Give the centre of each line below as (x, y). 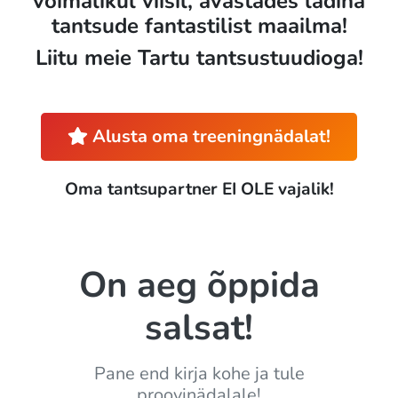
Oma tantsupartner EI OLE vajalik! (199, 190)
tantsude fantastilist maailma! (199, 26)
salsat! (199, 328)
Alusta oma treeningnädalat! (209, 137)
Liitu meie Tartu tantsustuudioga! (199, 58)
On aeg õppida (199, 286)
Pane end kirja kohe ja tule (199, 374)
